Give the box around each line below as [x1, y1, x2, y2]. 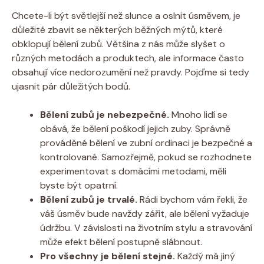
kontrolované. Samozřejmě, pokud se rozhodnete [40, 150, 252, 163]
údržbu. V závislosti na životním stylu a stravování [40, 221, 252, 234]
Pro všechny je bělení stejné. [40, 249, 175, 262]
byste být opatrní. [40, 179, 118, 192]
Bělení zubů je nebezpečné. [40, 108, 169, 121]
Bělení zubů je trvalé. [40, 193, 137, 206]
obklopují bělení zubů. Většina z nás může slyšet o [12, 37, 225, 50]
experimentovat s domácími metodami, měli [40, 164, 226, 177]
